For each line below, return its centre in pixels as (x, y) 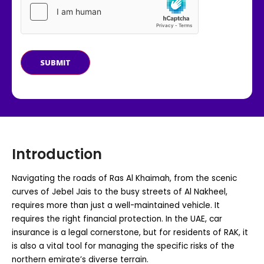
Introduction (57, 154)
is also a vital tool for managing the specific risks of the (123, 246)
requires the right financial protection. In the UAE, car (117, 219)
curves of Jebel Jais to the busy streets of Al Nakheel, (120, 192)
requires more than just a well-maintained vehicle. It (116, 206)
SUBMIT (55, 63)
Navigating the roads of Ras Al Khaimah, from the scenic (124, 179)
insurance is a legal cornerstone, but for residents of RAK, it (130, 233)
